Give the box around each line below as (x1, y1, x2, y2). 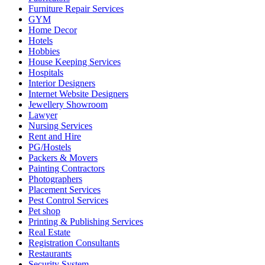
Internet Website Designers (28, 88, 128, 99)
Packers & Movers (28, 152, 98, 163)
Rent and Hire (28, 131, 81, 141)
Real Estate (28, 227, 70, 237)
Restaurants (28, 248, 72, 258)
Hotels (28, 35, 53, 46)
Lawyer (28, 109, 57, 120)
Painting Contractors (28, 163, 105, 173)
